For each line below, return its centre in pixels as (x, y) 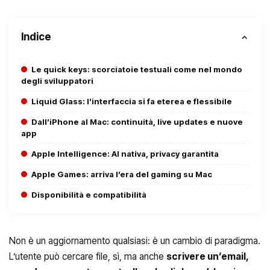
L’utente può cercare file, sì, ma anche (88, 256)
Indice (36, 36)
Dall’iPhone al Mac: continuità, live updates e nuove (137, 121)
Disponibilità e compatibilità (89, 194)
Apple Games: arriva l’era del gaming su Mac (122, 174)
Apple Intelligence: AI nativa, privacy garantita (125, 153)
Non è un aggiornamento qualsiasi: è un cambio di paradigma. (135, 240)
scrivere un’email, (207, 256)
